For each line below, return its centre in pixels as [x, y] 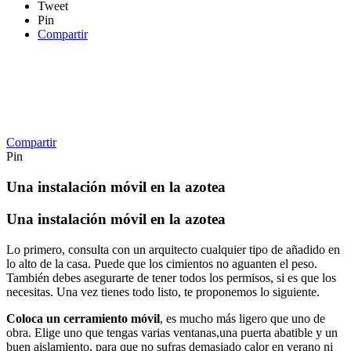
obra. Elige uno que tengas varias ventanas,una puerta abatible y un [172, 332]
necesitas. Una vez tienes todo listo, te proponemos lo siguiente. [163, 291]
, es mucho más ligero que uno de [242, 318]
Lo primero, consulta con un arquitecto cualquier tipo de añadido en [173, 249]
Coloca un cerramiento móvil [83, 318]
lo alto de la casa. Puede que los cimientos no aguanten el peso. [162, 263]
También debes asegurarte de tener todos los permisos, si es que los [171, 277]
